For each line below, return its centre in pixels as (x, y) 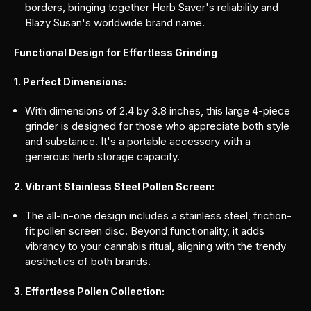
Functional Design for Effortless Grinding (116, 52)
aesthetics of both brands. (88, 261)
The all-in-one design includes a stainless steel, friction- (159, 215)
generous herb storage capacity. (103, 156)
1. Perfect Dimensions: (70, 81)
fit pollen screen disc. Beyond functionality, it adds (145, 230)
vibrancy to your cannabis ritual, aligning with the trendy (156, 246)
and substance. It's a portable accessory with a (138, 141)
